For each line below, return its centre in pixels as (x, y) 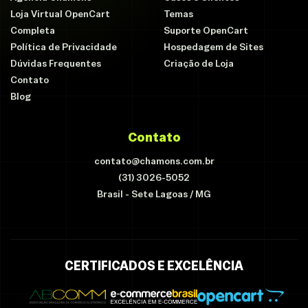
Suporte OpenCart (206, 30)
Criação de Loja (199, 63)
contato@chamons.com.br (154, 161)
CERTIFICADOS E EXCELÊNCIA (154, 265)
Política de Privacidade (64, 46)
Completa (33, 30)
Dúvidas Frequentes (56, 63)
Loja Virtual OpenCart (60, 13)
